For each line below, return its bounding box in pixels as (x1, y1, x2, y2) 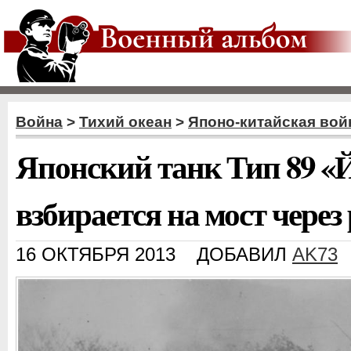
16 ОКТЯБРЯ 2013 (16, 244, 175, 265)
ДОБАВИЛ (197, 244, 292, 265)
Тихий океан (79, 114, 172, 130)
